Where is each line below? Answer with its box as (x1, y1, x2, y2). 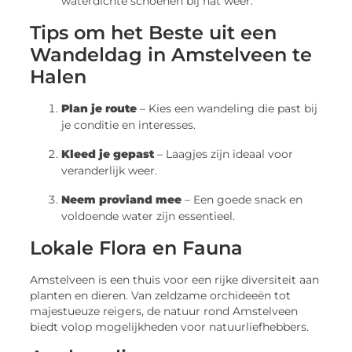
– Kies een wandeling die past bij (137, 101, 318, 116)
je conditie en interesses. (61, 118, 196, 133)
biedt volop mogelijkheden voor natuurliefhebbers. (30, 321, 310, 334)
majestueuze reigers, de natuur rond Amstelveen (30, 305, 299, 318)
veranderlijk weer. (61, 163, 158, 178)
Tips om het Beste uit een (30, 21, 277, 45)
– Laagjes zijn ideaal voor (154, 147, 294, 162)
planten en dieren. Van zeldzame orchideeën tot (30, 289, 291, 302)
